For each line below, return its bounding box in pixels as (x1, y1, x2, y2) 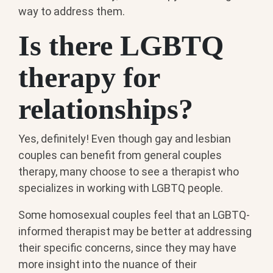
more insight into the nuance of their (18, 257, 197, 271)
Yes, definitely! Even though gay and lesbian (18, 132, 231, 145)
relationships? (18, 93, 193, 126)
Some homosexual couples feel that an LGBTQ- (18, 208, 250, 221)
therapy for (18, 61, 160, 94)
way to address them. (18, 5, 125, 18)
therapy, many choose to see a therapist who (18, 165, 239, 178)
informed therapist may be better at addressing (18, 224, 252, 238)
